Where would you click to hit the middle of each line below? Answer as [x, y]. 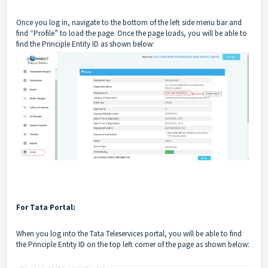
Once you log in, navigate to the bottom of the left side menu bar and [129, 22]
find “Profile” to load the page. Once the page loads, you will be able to [132, 33]
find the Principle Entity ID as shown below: [86, 44]
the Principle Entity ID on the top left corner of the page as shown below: [134, 244]
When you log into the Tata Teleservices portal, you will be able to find [129, 233]
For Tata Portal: [46, 207]
